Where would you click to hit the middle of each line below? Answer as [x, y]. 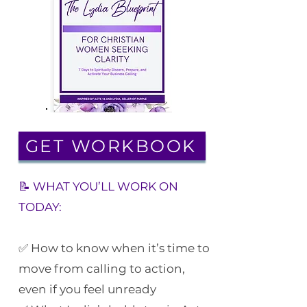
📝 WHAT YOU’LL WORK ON [98, 186]
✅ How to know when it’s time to [114, 248]
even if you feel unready [87, 289]
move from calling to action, [102, 269]
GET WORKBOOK [111, 146]
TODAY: [40, 207]
